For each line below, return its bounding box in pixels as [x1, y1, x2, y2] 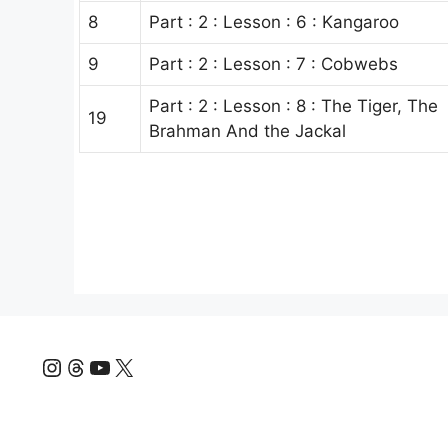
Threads [63, 351, 157, 380]
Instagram [39, 351, 154, 380]
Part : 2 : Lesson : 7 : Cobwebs [149, 53, 398, 74]
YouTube [87, 351, 184, 380]
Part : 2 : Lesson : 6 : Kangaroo [149, 11, 399, 32]
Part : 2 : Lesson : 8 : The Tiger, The [149, 95, 438, 116]
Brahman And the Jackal [149, 120, 346, 141]
